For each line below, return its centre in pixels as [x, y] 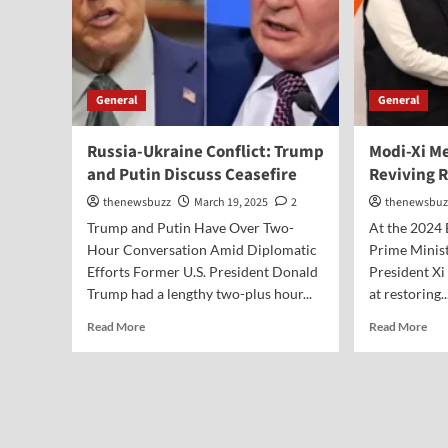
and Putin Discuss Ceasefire [192, 175]
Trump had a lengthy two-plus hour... [199, 293]
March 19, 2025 [231, 202]
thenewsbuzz [137, 202]
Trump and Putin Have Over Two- [190, 227]
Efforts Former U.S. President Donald [202, 271]
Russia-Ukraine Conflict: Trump [205, 152]
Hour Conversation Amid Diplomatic [202, 249]
